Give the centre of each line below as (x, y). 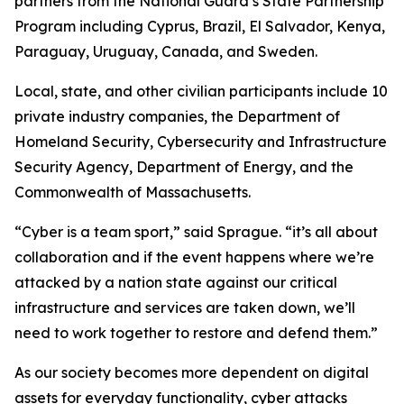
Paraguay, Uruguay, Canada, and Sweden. (166, 51)
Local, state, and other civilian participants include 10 (201, 91)
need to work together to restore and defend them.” (196, 333)
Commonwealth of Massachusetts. (133, 192)
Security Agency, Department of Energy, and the (184, 167)
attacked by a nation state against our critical (176, 282)
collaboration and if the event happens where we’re (194, 257)
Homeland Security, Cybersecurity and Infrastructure (201, 142)
